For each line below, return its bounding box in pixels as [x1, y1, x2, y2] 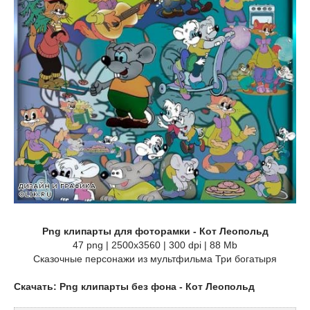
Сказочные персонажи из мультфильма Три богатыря [33, 253, 277, 265]
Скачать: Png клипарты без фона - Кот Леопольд [14, 281, 255, 293]
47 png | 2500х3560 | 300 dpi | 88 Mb [73, 239, 237, 251]
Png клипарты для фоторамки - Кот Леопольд [42, 226, 268, 237]
